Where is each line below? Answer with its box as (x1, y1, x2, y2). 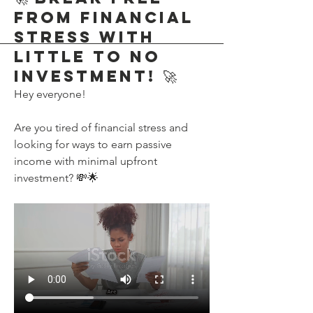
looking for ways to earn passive (14, 137, 172, 151)
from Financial (14, 7, 194, 27)
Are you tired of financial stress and (14, 120, 188, 134)
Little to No (14, 46, 161, 66)
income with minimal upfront (14, 154, 157, 168)
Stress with (14, 27, 155, 47)
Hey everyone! (14, 87, 86, 101)
